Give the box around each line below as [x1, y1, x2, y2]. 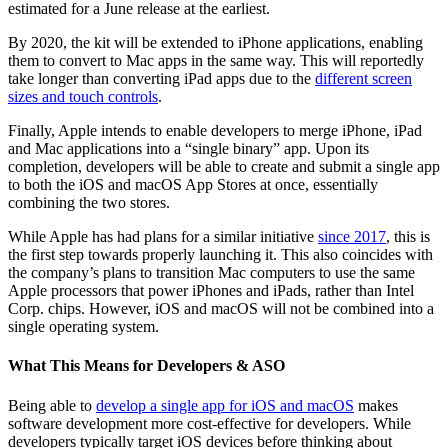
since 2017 [318, 228, 386, 246]
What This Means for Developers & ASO [8, 357, 285, 375]
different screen [315, 70, 412, 88]
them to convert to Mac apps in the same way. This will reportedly [8, 52, 424, 70]
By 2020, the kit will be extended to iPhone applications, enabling [8, 34, 423, 52]
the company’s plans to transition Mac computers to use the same [8, 264, 415, 282]
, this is [386, 228, 430, 246]
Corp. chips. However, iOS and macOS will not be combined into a [8, 300, 434, 318]
